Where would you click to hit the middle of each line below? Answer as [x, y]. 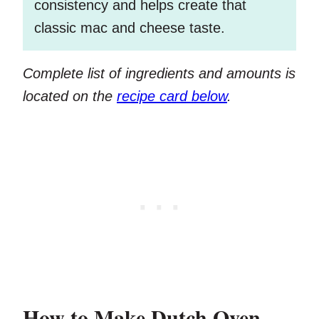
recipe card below [172, 96]
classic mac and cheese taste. [130, 28]
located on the [70, 96]
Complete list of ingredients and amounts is [159, 74]
